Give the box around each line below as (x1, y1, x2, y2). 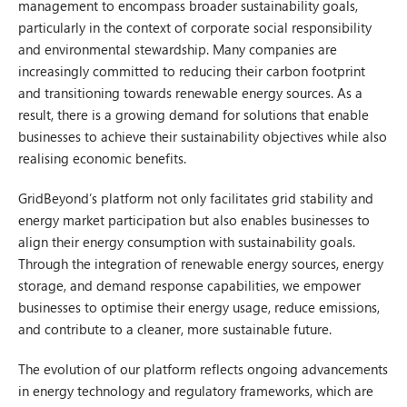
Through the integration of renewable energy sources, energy (18, 254, 383, 273)
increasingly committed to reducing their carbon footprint (18, 62, 365, 80)
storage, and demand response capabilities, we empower (18, 276, 361, 294)
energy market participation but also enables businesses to (18, 211, 370, 229)
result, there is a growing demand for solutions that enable (18, 105, 369, 124)
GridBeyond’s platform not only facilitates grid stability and (18, 189, 373, 207)
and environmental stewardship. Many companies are (18, 40, 337, 58)
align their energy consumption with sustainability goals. (18, 233, 355, 251)
